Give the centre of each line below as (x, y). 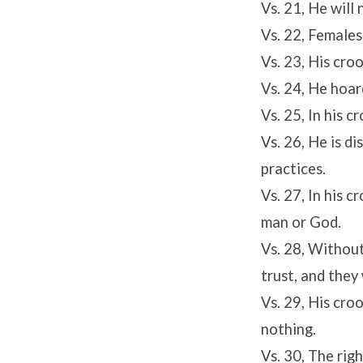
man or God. (301, 222)
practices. (293, 169)
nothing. (288, 329)
